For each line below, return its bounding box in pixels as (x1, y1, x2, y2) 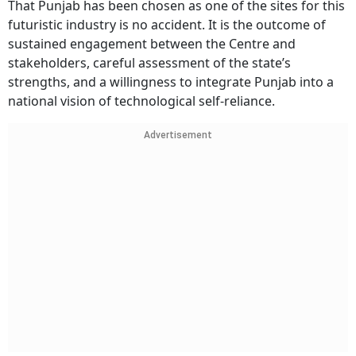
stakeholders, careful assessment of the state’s (8, 54, 291, 72)
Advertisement (144, 130, 212, 141)
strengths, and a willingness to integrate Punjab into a (8, 73, 334, 91)
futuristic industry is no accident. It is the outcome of (8, 16, 326, 34)
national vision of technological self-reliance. (8, 92, 275, 110)
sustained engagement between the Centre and (8, 35, 296, 53)
